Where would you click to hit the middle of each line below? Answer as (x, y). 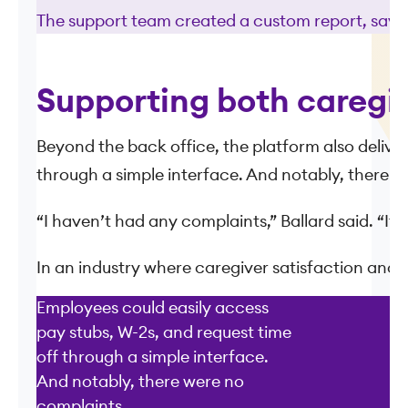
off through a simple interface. (153, 357)
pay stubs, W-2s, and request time (164, 332)
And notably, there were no (140, 381)
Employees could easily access (153, 307)
